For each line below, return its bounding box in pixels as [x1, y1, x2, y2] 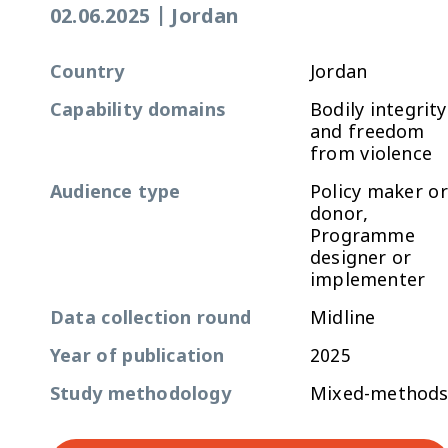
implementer [310, 270, 426, 293]
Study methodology [50, 384, 231, 407]
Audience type [50, 182, 180, 205]
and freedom [310, 122, 425, 145]
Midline [310, 308, 376, 331]
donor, [310, 204, 369, 227]
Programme [310, 226, 415, 249]
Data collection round [50, 308, 251, 331]
